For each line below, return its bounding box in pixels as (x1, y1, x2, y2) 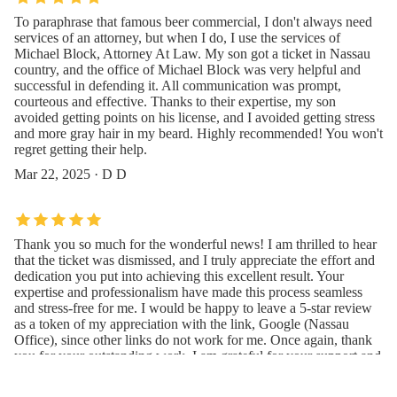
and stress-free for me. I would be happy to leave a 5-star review (14, 300, 372, 315)
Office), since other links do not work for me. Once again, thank (14, 331, 372, 347)
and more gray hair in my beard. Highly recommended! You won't (14, 125, 383, 141)
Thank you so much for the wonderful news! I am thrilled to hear (14, 236, 377, 252)
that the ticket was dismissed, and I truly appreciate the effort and (14, 252, 375, 268)
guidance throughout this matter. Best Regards (14, 363, 271, 379)
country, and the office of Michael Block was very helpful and (14, 61, 361, 77)
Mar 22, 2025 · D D (14, 166, 127, 182)
